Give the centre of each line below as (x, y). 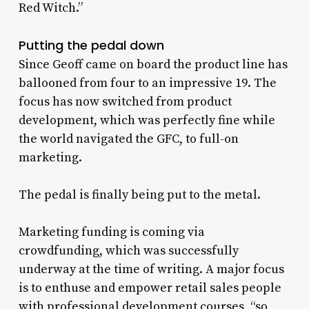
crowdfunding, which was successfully (128, 251)
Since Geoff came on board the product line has (153, 65)
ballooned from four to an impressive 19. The (147, 83)
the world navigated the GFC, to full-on (128, 139)
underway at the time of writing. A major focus (151, 270)
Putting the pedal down (91, 46)
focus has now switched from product (125, 102)
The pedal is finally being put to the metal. (139, 195)
